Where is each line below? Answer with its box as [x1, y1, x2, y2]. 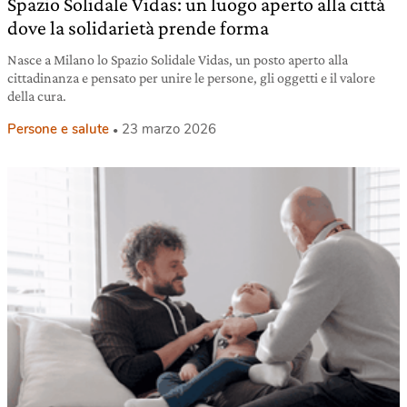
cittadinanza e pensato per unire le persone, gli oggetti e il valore [7, 70, 375, 85]
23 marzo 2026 [122, 120, 216, 138]
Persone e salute [7, 120, 109, 138]
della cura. [7, 88, 66, 104]
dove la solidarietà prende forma [7, 16, 269, 39]
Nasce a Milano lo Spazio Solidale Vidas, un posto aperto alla [7, 52, 348, 67]
